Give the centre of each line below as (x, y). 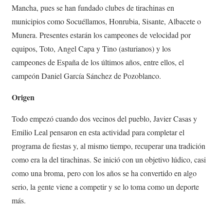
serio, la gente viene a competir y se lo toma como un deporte (105, 186)
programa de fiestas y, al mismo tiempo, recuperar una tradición (109, 145)
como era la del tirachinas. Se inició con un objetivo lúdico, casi (109, 159)
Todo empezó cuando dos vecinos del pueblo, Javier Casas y (104, 118)
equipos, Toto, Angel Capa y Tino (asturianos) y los (91, 48)
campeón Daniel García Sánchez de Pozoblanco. (86, 75)
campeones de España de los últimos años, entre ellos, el (98, 62)
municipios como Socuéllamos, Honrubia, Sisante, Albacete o (106, 21)
